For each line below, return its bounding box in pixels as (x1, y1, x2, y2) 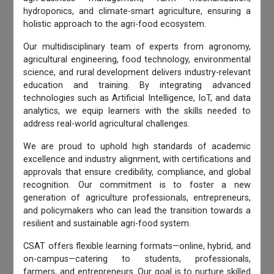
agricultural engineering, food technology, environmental (23, 54, 251, 65)
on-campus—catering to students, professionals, (23, 253, 251, 264)
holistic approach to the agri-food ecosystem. (23, 18, 207, 29)
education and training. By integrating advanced (23, 80, 251, 91)
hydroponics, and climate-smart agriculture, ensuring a (23, 6, 251, 17)
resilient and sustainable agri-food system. (23, 218, 191, 229)
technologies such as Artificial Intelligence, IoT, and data (23, 92, 251, 103)
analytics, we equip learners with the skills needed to (23, 105, 251, 116)
